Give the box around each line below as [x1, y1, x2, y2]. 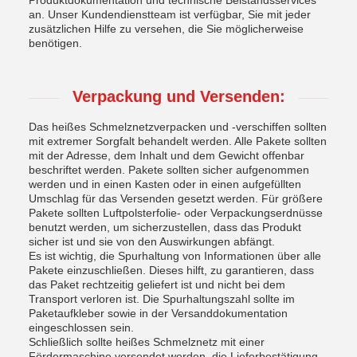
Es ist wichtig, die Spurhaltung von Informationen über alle [29, 249, 321, 262]
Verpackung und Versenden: [72, 88, 285, 105]
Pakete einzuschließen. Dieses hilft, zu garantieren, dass [29, 264, 314, 277]
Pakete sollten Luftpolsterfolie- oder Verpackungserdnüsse [29, 206, 323, 219]
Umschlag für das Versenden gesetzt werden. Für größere [29, 192, 323, 205]
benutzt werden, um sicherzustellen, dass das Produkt [29, 221, 301, 233]
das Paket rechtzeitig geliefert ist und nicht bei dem [29, 278, 285, 291]
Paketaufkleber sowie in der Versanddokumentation [29, 307, 288, 320]
